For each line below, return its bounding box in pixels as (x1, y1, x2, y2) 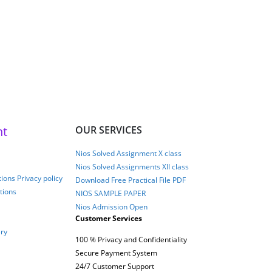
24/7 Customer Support (75, 260, 154, 271)
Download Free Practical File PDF (75, 174, 186, 185)
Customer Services (75, 212, 142, 223)
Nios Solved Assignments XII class (75, 161, 189, 171)
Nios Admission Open (75, 201, 148, 211)
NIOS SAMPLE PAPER (75, 188, 146, 198)
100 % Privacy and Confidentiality (75, 234, 187, 244)
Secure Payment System (75, 247, 157, 257)
